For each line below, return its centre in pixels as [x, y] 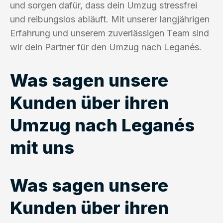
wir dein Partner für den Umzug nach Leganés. [106, 47]
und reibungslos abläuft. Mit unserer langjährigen [110, 19]
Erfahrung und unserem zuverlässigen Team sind [110, 33]
